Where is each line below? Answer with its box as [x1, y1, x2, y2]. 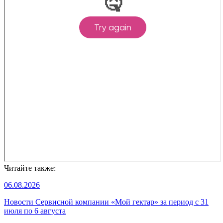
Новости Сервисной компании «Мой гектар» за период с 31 [4, 197, 209, 206]
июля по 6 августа [4, 206, 66, 215]
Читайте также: [4, 163, 56, 172]
